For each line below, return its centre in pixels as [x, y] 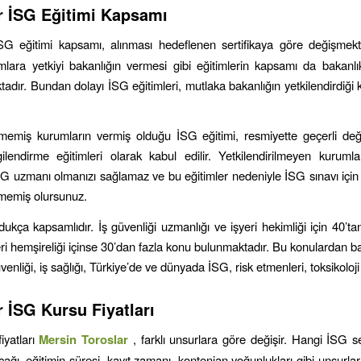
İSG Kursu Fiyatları [81, 309]
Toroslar [107, 339]
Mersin [60, 339]
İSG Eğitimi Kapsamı [88, 15]
